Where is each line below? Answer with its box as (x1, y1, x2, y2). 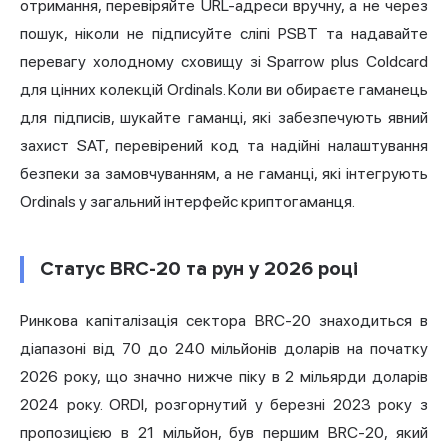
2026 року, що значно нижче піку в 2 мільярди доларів (20, 367, 428, 387)
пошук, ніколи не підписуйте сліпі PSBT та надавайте (20, 24, 428, 44)
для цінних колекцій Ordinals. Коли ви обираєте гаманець (20, 80, 428, 100)
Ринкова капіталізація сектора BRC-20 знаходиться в (20, 311, 428, 331)
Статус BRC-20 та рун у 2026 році (40, 257, 358, 282)
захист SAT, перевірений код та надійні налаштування (20, 136, 428, 156)
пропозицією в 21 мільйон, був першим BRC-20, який (20, 423, 428, 443)
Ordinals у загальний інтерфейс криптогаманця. (20, 192, 355, 212)
